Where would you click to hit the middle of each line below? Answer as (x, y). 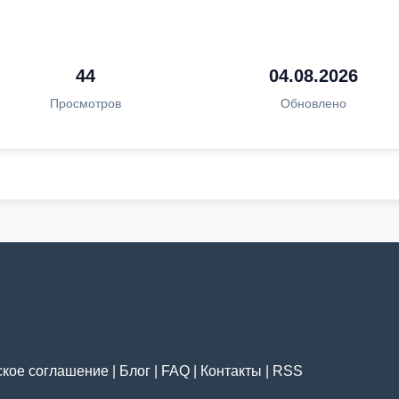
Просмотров (86, 103)
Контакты (231, 371)
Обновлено (313, 103)
